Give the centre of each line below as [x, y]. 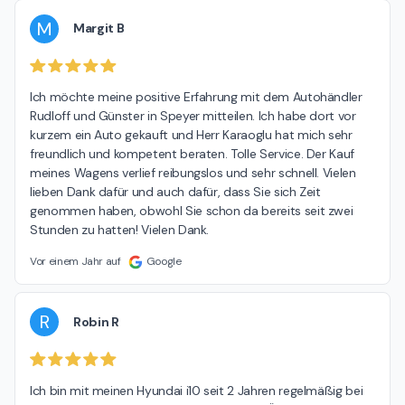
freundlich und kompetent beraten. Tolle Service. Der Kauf [193, 154]
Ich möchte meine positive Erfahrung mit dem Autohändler [196, 97]
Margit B [99, 28]
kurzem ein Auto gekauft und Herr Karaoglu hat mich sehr [191, 135]
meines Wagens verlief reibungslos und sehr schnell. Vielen [193, 173]
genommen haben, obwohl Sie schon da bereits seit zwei [192, 211]
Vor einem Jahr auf [75, 262]
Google [164, 262]
